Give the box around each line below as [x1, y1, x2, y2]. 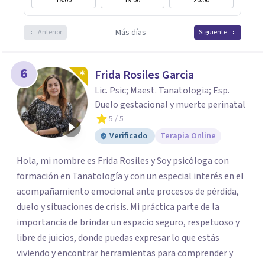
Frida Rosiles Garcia [95, 67, 194, 83]
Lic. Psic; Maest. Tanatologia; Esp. [95, 84, 230, 97]
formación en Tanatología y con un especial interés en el [17, 170, 244, 183]
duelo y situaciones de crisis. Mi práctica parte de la [17, 201, 219, 214]
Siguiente [199, 27, 227, 37]
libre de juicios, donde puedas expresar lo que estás [17, 231, 219, 244]
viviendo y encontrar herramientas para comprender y [17, 247, 233, 260]
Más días [115, 27, 146, 38]
